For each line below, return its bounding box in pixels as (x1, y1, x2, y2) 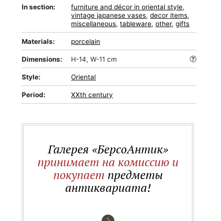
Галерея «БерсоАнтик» (47, 141, 168, 157)
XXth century (71, 91, 113, 99)
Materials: (22, 37, 55, 45)
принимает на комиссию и (37, 154, 179, 170)
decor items (150, 11, 188, 19)
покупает (53, 167, 105, 183)
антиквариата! (65, 180, 151, 195)
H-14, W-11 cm (71, 55, 117, 63)
